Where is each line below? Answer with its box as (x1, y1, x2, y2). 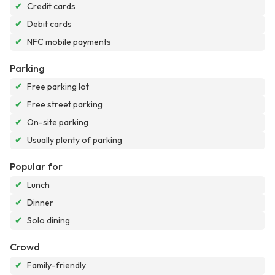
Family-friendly (27, 260, 86, 271)
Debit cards (27, 18, 72, 30)
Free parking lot (27, 81, 89, 93)
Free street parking (27, 99, 103, 110)
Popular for (10, 160, 63, 173)
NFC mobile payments (27, 36, 111, 48)
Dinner (27, 197, 53, 209)
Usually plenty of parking (27, 134, 122, 146)
